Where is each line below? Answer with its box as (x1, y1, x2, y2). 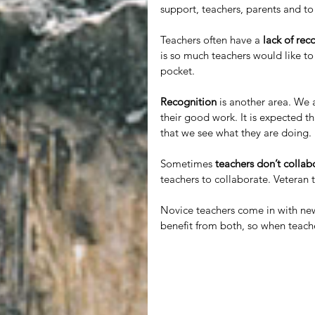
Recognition (160, 94, 217, 108)
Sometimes (160, 156, 215, 170)
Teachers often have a (160, 32, 263, 46)
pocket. (160, 63, 198, 77)
